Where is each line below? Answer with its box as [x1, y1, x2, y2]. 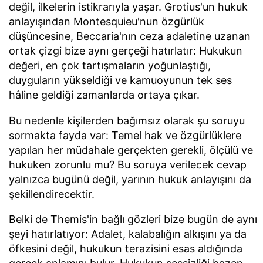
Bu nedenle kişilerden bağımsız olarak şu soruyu [9, 114, 245, 127]
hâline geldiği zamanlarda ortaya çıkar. [9, 88, 200, 101]
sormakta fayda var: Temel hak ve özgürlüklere [9, 129, 241, 141]
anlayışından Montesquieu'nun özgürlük [9, 15, 204, 28]
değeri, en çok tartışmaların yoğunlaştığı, [9, 59, 211, 72]
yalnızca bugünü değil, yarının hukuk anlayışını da [9, 173, 251, 186]
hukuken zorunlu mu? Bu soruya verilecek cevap [9, 158, 247, 171]
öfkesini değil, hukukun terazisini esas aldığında [9, 242, 242, 255]
